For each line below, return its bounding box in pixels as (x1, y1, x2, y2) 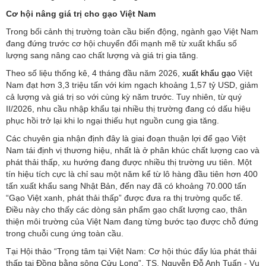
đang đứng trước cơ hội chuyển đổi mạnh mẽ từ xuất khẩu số (6, 39, 237, 49)
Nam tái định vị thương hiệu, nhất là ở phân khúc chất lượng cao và (6, 145, 259, 156)
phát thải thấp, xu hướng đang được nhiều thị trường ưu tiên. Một (6, 157, 252, 167)
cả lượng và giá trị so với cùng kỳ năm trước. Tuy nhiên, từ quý (6, 92, 242, 102)
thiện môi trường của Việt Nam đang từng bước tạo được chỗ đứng (6, 217, 258, 227)
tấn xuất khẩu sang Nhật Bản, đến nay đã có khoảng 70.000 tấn (6, 181, 246, 191)
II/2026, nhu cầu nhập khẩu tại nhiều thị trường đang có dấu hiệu (6, 104, 251, 114)
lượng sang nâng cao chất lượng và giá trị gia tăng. (6, 50, 198, 61)
